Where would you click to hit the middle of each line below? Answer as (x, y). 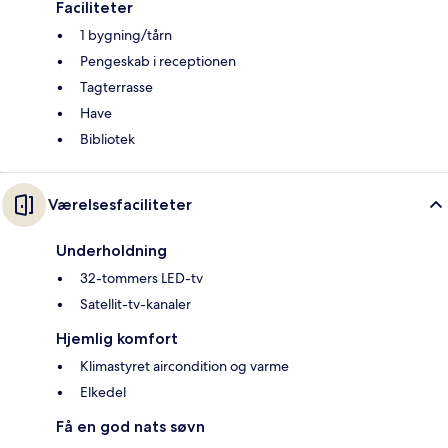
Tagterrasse (116, 87)
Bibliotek (107, 139)
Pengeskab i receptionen (158, 61)
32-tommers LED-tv (141, 278)
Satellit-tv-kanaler (135, 304)
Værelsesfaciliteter (120, 205)
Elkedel (103, 392)
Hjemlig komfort (117, 339)
